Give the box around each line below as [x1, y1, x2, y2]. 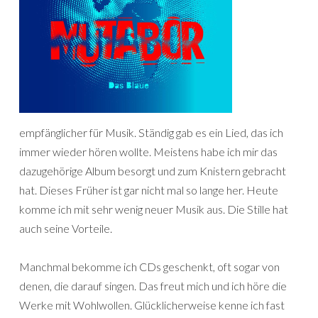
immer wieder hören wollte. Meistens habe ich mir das [19, 145, 278, 158]
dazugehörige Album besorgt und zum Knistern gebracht [19, 164, 286, 177]
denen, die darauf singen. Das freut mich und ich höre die [19, 279, 287, 292]
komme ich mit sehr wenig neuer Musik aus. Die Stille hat [19, 202, 288, 216]
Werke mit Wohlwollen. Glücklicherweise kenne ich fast [19, 298, 285, 312]
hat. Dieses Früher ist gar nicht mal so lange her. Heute [19, 183, 278, 197]
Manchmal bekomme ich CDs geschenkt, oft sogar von [19, 260, 280, 273]
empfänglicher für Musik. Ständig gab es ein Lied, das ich [19, 126, 283, 139]
